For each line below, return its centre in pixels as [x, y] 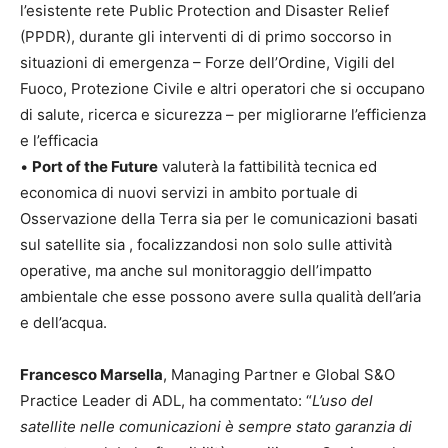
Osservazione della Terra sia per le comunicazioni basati [219, 218]
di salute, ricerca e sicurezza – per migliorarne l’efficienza [223, 114]
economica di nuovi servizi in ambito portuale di [189, 192]
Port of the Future [95, 166]
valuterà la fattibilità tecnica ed [267, 166]
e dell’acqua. [63, 322]
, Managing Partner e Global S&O [279, 374]
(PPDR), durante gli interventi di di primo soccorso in [206, 36]
